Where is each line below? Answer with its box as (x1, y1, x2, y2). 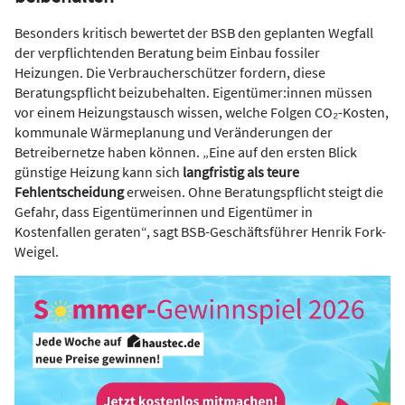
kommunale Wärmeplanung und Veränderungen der (14, 122, 333, 141)
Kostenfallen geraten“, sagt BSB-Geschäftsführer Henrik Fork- (14, 221, 386, 240)
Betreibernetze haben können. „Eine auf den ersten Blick (14, 142, 357, 161)
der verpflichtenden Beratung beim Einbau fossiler (14, 42, 320, 61)
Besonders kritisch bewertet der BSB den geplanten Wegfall (14, 23, 373, 42)
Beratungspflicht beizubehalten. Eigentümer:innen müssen (14, 82, 372, 101)
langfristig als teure (183, 162, 299, 181)
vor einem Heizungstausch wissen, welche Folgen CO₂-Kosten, (14, 102, 389, 121)
